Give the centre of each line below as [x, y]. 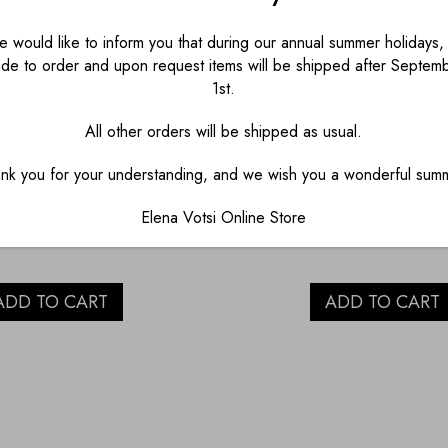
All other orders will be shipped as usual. [224, 131]
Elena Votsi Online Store [224, 217]
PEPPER [50, 200]
